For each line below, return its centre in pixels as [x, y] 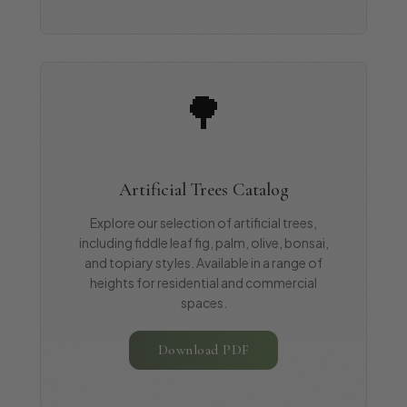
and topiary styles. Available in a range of [203, 262]
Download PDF [203, 350]
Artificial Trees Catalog [203, 189]
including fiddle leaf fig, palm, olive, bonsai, [203, 242]
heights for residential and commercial [203, 282]
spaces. [203, 302]
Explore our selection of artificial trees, [203, 222]
